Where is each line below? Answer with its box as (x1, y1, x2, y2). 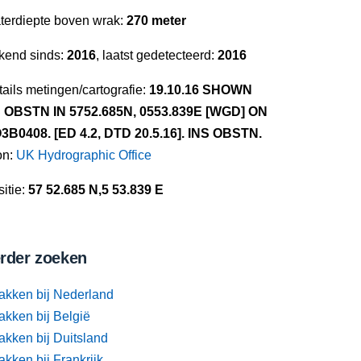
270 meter (127, 14, 186, 27)
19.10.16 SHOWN (149, 83, 252, 97)
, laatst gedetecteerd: (96, 48, 218, 62)
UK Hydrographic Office (16, 148, 151, 162)
